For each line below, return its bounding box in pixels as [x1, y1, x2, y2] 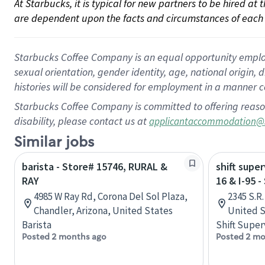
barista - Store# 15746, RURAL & [22, 160, 167, 173]
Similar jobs [14, 133, 94, 151]
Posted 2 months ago [22, 231, 106, 242]
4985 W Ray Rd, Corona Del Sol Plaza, [34, 190, 188, 203]
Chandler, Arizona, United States [34, 204, 173, 217]
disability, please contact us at [14, 114, 149, 128]
